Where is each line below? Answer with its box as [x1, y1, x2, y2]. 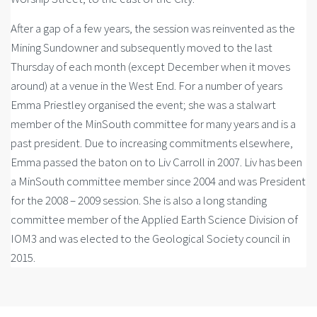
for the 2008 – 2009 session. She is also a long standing [11, 192, 267, 208]
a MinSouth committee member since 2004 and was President [11, 173, 306, 189]
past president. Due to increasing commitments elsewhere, [11, 135, 293, 151]
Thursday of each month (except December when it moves [11, 59, 290, 74]
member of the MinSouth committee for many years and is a [11, 116, 296, 132]
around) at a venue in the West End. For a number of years [11, 78, 282, 93]
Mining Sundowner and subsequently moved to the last [11, 40, 272, 55]
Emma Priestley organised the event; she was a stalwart [11, 97, 276, 113]
